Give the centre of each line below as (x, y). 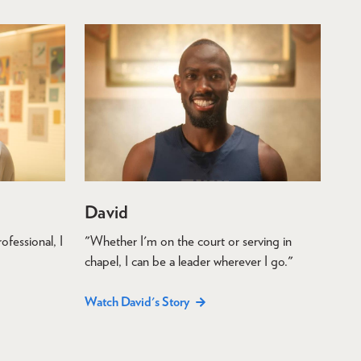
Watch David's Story (137, 302)
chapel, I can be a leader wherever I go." (189, 261)
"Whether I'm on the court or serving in (188, 241)
